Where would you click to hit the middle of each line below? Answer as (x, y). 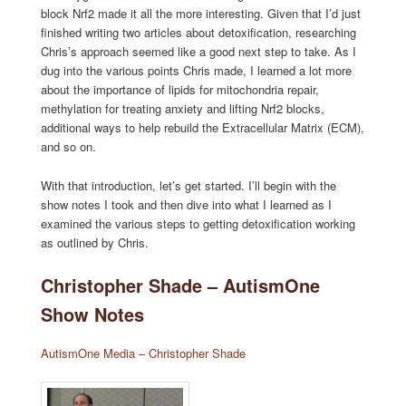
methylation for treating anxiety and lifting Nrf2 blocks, (182, 109)
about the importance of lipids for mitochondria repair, (179, 90)
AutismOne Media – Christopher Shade (143, 353)
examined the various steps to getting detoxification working (198, 223)
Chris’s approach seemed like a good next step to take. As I (198, 52)
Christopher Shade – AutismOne (180, 285)
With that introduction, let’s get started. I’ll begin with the (188, 185)
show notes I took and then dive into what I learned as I (186, 204)
